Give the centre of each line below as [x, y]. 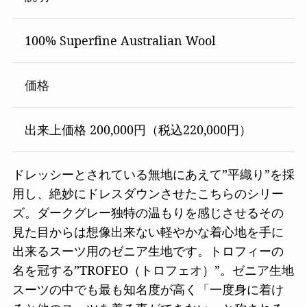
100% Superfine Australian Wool [120, 41]
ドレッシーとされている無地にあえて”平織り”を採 [153, 174]
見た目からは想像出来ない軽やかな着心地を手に [148, 231]
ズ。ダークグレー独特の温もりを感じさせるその [148, 212]
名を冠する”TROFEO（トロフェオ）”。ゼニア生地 [153, 270]
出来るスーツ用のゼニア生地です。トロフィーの [148, 250]
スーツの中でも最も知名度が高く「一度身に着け [148, 289]
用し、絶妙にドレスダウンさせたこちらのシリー [148, 193]
